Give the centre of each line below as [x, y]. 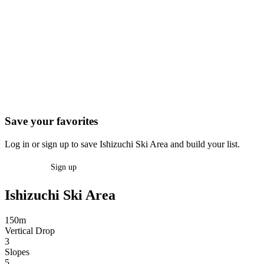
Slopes [17, 252]
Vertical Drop [30, 230]
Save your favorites [51, 121]
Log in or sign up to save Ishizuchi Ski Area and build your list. [122, 144]
